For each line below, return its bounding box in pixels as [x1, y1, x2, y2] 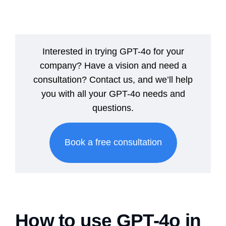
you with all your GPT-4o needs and [41, 88, 185, 99]
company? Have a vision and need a [39, 60, 187, 71]
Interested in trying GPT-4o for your [42, 46, 184, 56]
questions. [92, 102, 134, 113]
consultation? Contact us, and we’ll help [33, 74, 193, 85]
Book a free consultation [64, 137, 162, 148]
